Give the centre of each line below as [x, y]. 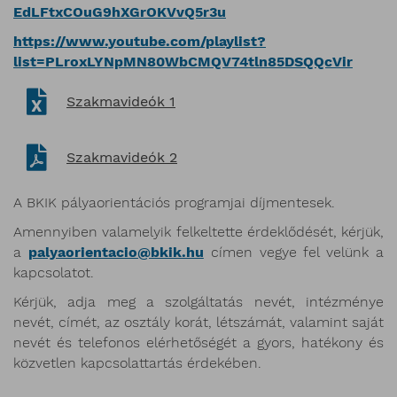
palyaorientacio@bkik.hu [116, 252]
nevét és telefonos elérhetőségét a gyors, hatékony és [198, 342]
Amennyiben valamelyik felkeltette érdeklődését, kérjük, [198, 231]
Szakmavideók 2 [122, 157]
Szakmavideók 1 [121, 101]
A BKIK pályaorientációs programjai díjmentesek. [174, 202]
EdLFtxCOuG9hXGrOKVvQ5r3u [120, 12]
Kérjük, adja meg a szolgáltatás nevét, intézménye [198, 301]
